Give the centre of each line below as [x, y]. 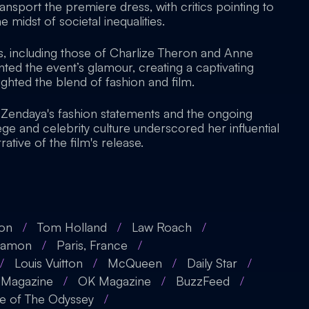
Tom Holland [72, 227]
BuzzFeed [203, 281]
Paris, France [92, 245]
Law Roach [162, 227]
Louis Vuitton [49, 263]
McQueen [135, 263]
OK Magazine [114, 281]
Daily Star [212, 263]
